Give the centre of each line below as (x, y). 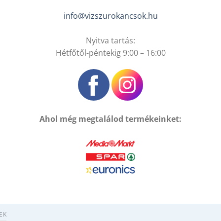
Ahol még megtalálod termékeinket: (110, 119)
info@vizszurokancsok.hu (110, 16)
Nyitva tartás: (110, 40)
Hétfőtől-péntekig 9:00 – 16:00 (110, 53)
